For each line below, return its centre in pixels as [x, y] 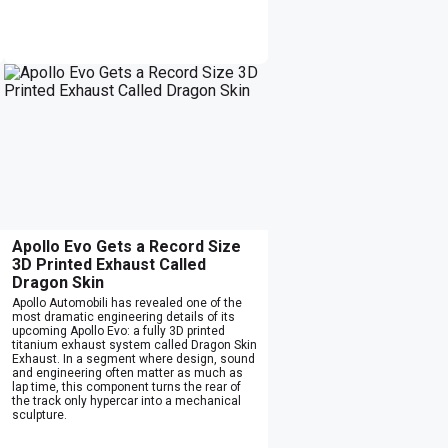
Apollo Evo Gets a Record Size [126, 246]
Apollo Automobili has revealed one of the [127, 302]
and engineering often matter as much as [127, 372]
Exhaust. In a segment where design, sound [133, 358]
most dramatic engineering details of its [123, 316]
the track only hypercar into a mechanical [126, 400]
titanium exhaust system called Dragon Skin [134, 344]
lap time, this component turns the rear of [126, 386]
